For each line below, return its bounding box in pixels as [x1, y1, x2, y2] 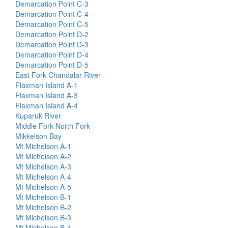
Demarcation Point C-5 [15, 19, 89, 29]
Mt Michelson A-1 [15, 141, 71, 151]
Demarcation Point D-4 [15, 49, 89, 60]
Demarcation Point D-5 [15, 60, 89, 70]
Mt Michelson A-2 [15, 151, 71, 161]
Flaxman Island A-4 [15, 100, 78, 110]
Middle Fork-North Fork [15, 121, 90, 131]
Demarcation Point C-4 [15, 9, 89, 19]
